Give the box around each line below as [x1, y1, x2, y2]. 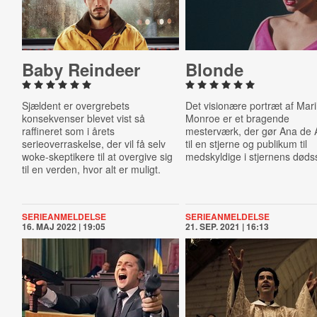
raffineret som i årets [21, 124, 115, 138]
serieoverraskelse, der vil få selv [21, 137, 166, 151]
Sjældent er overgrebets [21, 98, 129, 113]
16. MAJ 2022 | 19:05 [21, 220, 105, 233]
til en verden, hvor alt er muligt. [21, 162, 161, 176]
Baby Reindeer [21, 57, 140, 81]
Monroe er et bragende [185, 111, 290, 125]
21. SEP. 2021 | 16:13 [185, 220, 270, 233]
